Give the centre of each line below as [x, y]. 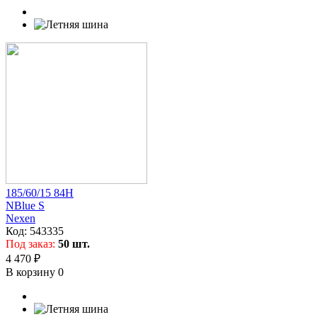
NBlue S [25, 205]
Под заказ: [32, 243]
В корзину [32, 272]
